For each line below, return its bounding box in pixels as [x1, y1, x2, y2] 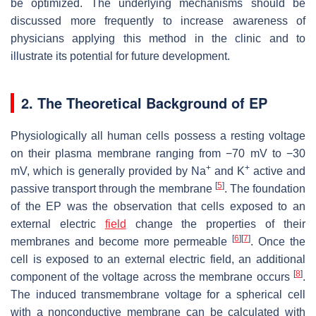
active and [250, 164, 305, 177]
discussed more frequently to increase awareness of [11, 14, 305, 27]
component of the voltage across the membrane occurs [11, 270, 293, 283]
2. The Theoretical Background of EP [21, 92, 267, 113]
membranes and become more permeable [11, 235, 233, 248]
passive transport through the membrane [11, 182, 215, 195]
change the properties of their [126, 217, 306, 230]
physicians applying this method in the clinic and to [11, 32, 305, 44]
